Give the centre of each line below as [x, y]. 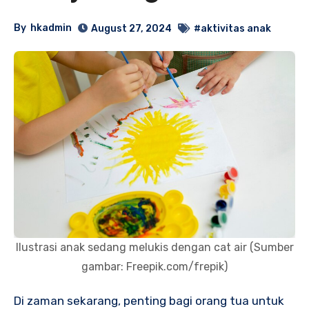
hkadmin [51, 28]
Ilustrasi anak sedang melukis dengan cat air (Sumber [154, 248]
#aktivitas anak [233, 28]
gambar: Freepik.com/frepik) [154, 267]
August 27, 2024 [132, 28]
